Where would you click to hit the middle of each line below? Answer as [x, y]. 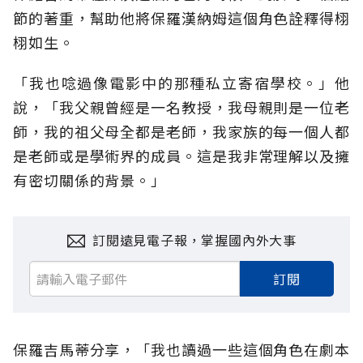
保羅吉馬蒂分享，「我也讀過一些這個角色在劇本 [181, 350]
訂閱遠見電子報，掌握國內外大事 [194, 240]
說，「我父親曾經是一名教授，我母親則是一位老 [181, 107]
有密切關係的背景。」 [90, 180]
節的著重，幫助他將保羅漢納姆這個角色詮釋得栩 [181, 18]
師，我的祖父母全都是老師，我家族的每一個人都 [181, 132]
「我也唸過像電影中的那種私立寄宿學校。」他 [181, 83]
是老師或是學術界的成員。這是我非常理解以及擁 [181, 156]
